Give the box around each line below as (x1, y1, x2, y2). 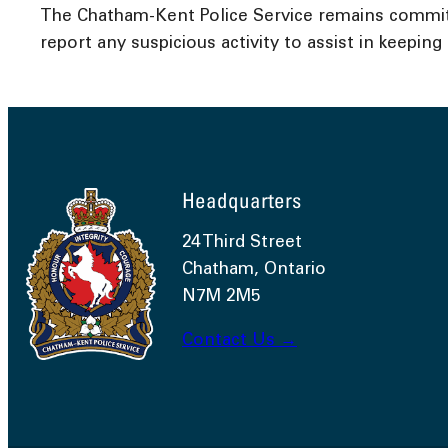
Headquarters (182, 187, 301, 214)
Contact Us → (182, 332, 297, 350)
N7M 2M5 (182, 288, 260, 306)
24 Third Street (182, 234, 302, 252)
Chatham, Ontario (182, 261, 326, 279)
